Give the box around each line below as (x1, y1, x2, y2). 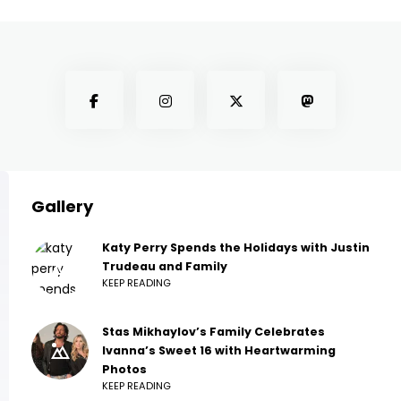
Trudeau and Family (102, 259, 227, 275)
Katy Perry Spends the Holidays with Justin (102, 240, 370, 256)
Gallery (31, 195, 93, 218)
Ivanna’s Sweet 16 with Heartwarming (102, 343, 336, 359)
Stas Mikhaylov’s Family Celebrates (102, 324, 325, 340)
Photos (102, 362, 147, 378)
